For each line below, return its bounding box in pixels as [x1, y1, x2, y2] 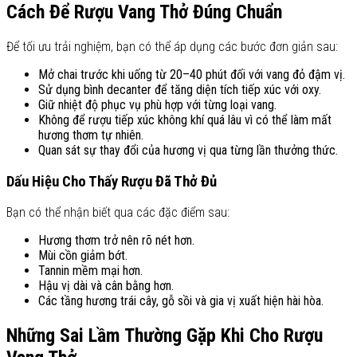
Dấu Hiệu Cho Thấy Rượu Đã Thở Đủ [6, 172, 217, 190]
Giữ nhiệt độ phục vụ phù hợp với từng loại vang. [38, 97, 277, 113]
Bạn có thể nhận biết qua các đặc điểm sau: [6, 205, 229, 221]
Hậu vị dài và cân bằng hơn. [38, 278, 174, 294]
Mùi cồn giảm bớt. [38, 248, 127, 264]
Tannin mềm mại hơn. [38, 263, 143, 279]
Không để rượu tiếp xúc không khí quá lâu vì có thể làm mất [38, 112, 331, 128]
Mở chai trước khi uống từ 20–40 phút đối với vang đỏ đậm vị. [38, 67, 345, 83]
